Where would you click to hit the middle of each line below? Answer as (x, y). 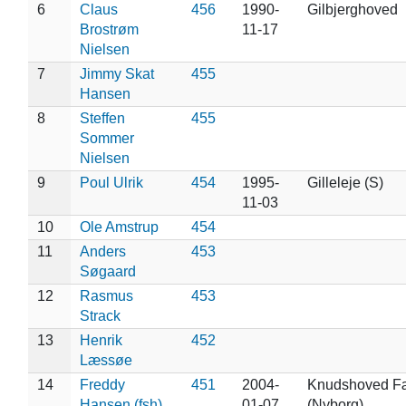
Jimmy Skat (116, 73)
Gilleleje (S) (345, 182)
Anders (102, 251)
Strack (100, 315)
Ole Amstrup (119, 227)
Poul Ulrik (111, 182)
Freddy (102, 384)
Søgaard (107, 271)
